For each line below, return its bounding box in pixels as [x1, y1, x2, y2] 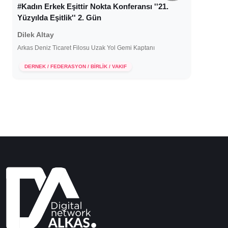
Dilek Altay [17, 31, 54, 39]
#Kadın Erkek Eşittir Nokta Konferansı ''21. [17, 2, 169, 11]
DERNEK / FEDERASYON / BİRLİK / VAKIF [24, 64, 127, 70]
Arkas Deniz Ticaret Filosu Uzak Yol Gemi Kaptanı [17, 44, 155, 52]
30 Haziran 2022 [28, 57, 69, 63]
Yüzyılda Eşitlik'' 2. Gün [17, 13, 102, 22]
